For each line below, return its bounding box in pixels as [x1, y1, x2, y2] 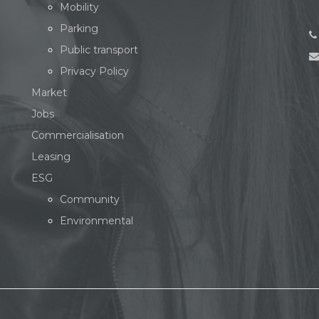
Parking [60, 22, 98, 35]
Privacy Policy [60, 65, 129, 78]
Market [31, 86, 67, 99]
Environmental [60, 214, 133, 227]
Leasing [31, 150, 70, 163]
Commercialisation [31, 129, 124, 142]
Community [60, 193, 120, 206]
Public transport [60, 43, 138, 56]
